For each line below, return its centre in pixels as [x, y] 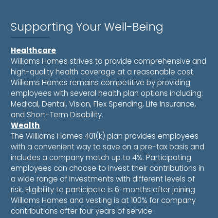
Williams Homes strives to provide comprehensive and [109, 61]
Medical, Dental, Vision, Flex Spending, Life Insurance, [104, 104]
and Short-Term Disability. [57, 115]
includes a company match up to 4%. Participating [101, 158]
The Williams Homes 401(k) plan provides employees [105, 136]
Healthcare [34, 51]
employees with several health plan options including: [107, 93]
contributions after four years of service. [82, 211]
